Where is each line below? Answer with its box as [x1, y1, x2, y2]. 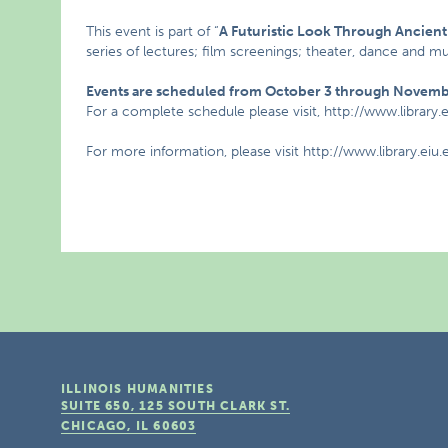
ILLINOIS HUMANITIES [61, 382, 214, 396]
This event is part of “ [86, 23, 220, 40]
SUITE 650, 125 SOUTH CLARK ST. [61, 399, 291, 413]
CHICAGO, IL [61, 419, 150, 433]
